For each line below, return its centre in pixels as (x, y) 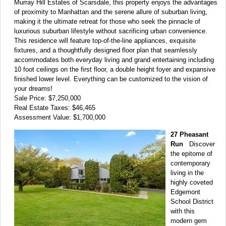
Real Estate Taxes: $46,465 (55, 107)
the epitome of (191, 153)
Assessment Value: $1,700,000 (60, 117)
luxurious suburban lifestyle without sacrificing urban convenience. (111, 31)
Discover (199, 144)
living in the (187, 173)
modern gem (189, 220)
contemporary (190, 163)
